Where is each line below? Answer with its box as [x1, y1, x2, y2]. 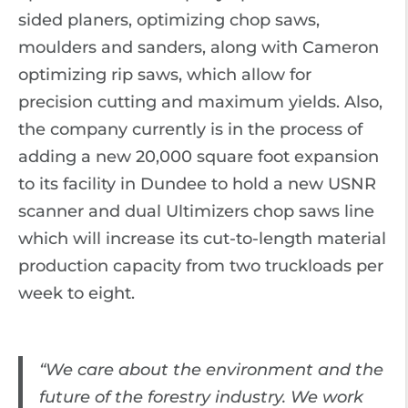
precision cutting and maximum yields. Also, [18, 92, 382, 112]
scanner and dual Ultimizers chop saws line [18, 201, 374, 221]
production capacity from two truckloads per [18, 256, 383, 276]
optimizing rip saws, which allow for [18, 65, 311, 85]
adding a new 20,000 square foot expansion [18, 147, 379, 167]
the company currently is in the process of [18, 119, 362, 139]
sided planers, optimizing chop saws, [18, 10, 320, 30]
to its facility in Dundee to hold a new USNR [18, 174, 376, 194]
